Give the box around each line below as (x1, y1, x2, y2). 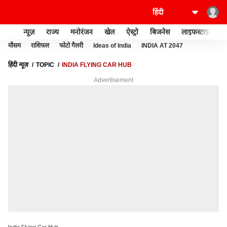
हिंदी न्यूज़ (8, 61, 28, 68)
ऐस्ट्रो (126, 27, 138, 36)
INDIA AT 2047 (141, 42, 183, 49)
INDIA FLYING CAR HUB (62, 61, 132, 68)
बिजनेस (150, 27, 170, 36)
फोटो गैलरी (59, 42, 83, 49)
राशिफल (31, 42, 49, 49)
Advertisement (94, 77, 133, 84)
